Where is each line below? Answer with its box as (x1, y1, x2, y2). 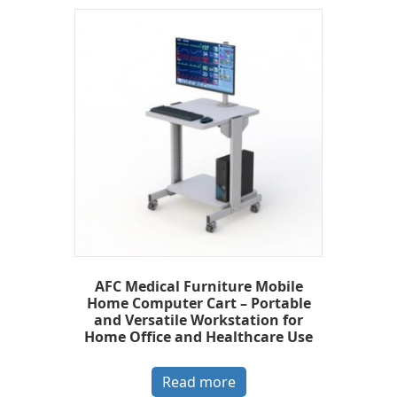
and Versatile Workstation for (94, 310, 303, 331)
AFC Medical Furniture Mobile (94, 276, 303, 297)
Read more (161, 372, 236, 393)
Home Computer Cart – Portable (86, 293, 311, 314)
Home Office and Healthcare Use (84, 327, 313, 347)
